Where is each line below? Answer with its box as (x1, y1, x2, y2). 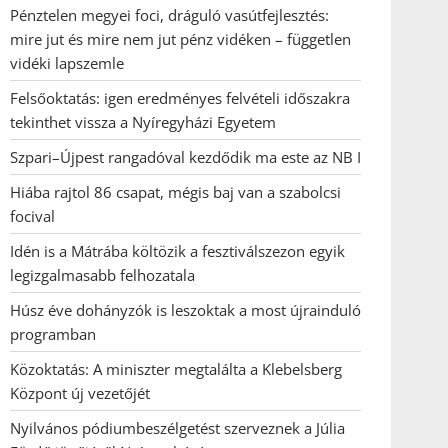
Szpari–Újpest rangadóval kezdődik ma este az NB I (10, 147, 361, 167)
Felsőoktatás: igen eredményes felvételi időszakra (10, 88, 350, 108)
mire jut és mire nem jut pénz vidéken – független (10, 29, 351, 49)
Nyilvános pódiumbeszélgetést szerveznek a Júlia (10, 418, 345, 438)
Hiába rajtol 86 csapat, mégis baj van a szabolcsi (10, 182, 341, 202)
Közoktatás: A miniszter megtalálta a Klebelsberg (10, 359, 342, 379)
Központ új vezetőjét (10, 383, 150, 403)
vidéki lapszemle (10, 53, 124, 73)
